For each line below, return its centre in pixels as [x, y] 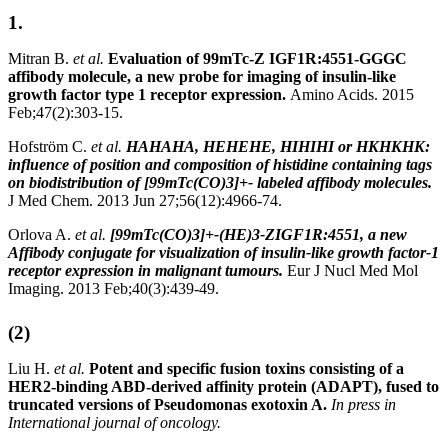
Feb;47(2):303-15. [65, 113]
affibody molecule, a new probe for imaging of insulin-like [202, 77]
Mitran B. [40, 59]
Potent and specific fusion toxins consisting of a [246, 369]
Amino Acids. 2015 [352, 95]
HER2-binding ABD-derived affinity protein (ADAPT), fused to [223, 387]
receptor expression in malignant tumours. [145, 271]
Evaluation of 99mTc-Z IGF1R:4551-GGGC [257, 59]
